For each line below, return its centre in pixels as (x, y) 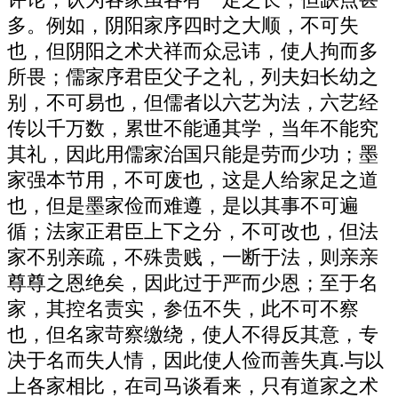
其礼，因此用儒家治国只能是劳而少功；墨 (193, 154)
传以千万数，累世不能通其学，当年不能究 (193, 128)
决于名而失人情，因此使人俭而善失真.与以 (195, 360)
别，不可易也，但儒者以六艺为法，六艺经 (193, 103)
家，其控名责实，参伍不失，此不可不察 (183, 309)
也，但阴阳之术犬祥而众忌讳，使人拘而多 (193, 51)
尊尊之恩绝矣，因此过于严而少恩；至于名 (193, 283)
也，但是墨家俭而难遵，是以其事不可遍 (183, 206)
